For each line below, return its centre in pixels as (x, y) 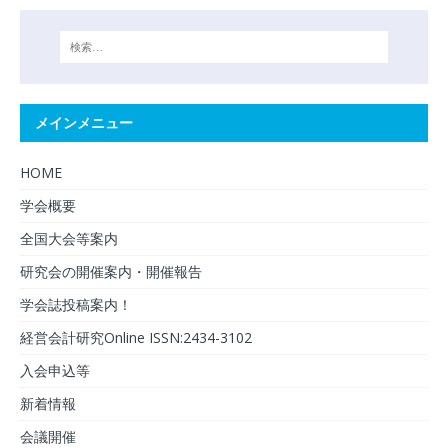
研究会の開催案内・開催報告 (111, 272)
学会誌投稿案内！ (76, 305)
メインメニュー (84, 123)
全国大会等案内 (69, 239)
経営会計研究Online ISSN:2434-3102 (136, 338)
